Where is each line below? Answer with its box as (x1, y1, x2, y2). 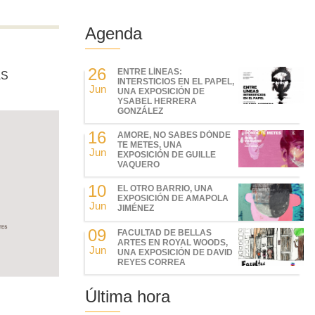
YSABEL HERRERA (117, 96, 198, 106)
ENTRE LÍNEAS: (117, 66, 183, 77)
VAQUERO (117, 159, 160, 169)
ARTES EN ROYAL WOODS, (117, 238, 229, 248)
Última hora (84, 287, 170, 307)
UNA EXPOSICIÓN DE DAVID (117, 247, 233, 258)
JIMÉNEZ (117, 202, 155, 213)
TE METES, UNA (117, 139, 183, 150)
